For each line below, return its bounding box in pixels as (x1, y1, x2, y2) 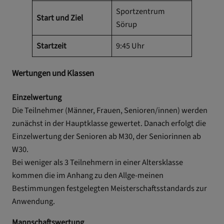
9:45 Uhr (116, 39, 145, 52)
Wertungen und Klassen (12, 67, 94, 80)
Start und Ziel (36, 11, 83, 24)
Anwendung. (12, 195, 55, 207)
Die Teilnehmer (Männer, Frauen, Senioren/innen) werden (12, 104, 207, 116)
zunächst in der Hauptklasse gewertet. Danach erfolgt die (12, 117, 206, 129)
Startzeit (36, 39, 67, 52)
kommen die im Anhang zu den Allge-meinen (12, 169, 163, 181)
